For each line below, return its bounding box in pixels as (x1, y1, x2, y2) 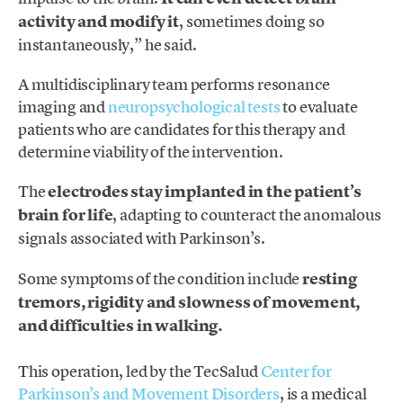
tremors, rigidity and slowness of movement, (18, 291, 361, 313)
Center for (260, 360, 332, 381)
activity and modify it (18, 11, 180, 32)
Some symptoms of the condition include (18, 267, 300, 289)
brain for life (18, 204, 113, 227)
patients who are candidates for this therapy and (18, 119, 345, 140)
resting (300, 267, 357, 290)
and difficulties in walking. (18, 314, 222, 336)
